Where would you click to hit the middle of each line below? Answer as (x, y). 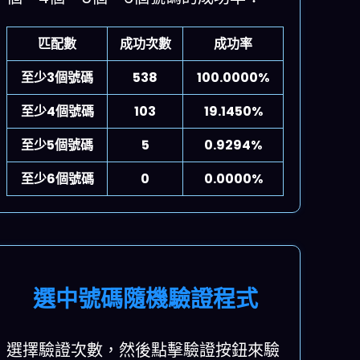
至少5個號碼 (57, 145)
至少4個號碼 (57, 112)
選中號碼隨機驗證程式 (145, 300)
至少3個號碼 (57, 78)
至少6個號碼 (57, 179)
